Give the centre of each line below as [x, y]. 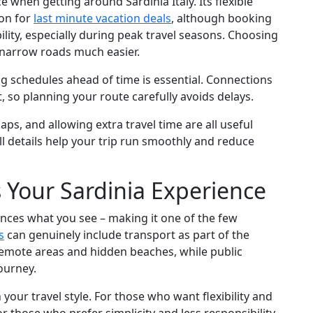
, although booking [221, 18]
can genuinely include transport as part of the [127, 235]
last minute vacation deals [102, 18]
